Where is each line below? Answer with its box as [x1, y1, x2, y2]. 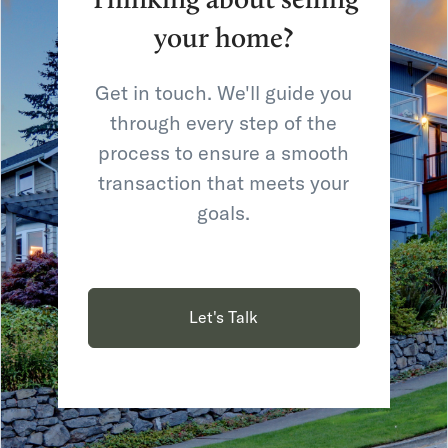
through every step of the [110, 110, 338, 135]
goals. [197, 200, 251, 225]
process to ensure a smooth [98, 140, 350, 165]
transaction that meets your [98, 170, 350, 195]
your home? [154, 23, 294, 54]
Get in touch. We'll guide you [95, 80, 353, 105]
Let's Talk [189, 307, 259, 327]
